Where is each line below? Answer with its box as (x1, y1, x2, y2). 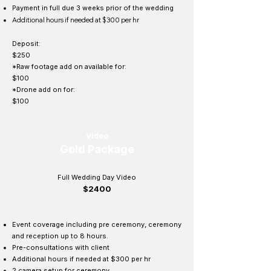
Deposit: (12, 39, 41, 48)
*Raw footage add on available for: (12, 62, 126, 71)
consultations (26, 243, 75, 252)
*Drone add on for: (12, 85, 75, 94)
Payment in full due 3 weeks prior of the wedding (12, 4, 174, 12)
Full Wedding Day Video (57, 173, 136, 181)
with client (75, 243, 109, 252)
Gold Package (59, 143, 134, 155)
